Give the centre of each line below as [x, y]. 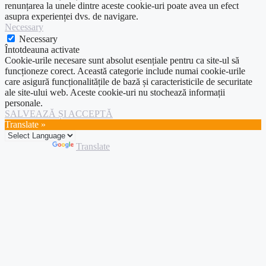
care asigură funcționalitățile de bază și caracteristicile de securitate [129, 82]
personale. [24, 103]
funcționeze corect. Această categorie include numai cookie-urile [125, 71]
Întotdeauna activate [42, 50]
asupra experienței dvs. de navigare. [72, 17]
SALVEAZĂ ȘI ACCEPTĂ [59, 114]
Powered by [28, 147]
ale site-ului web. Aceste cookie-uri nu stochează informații [115, 93]
